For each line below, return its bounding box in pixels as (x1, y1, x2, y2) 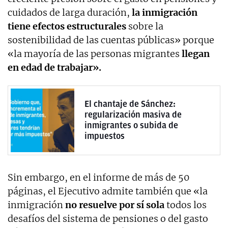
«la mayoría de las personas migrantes (8, 47, 180, 60)
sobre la (128, 20, 163, 32)
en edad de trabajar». (8, 61, 101, 73)
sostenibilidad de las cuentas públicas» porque (8, 34, 214, 46)
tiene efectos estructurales (8, 20, 128, 32)
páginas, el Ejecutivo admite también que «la (8, 185, 208, 197)
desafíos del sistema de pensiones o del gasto (8, 212, 208, 224)
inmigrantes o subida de (84, 120, 178, 131)
